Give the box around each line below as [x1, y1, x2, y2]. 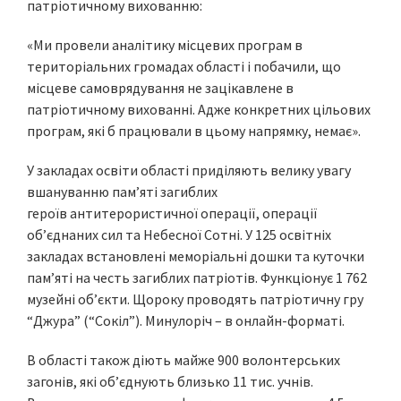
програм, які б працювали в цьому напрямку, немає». [27, 122, 361, 140]
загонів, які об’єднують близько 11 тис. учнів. [27, 372, 313, 390]
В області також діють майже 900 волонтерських [27, 351, 340, 369]
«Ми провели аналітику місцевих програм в [27, 36, 303, 54]
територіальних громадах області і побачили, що [27, 57, 341, 75]
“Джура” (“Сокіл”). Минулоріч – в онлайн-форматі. [27, 311, 345, 329]
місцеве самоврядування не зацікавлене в [27, 79, 294, 97]
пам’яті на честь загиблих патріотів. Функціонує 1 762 [27, 269, 367, 286]
